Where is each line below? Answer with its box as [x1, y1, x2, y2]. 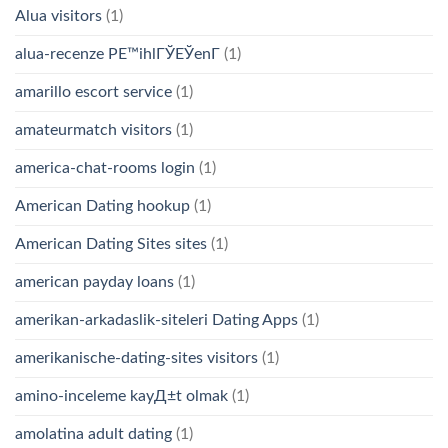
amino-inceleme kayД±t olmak [15, 388, 228, 405]
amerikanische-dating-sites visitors [15, 350, 258, 367]
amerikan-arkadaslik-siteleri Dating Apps [15, 312, 298, 329]
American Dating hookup [15, 198, 190, 215]
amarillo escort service [15, 84, 172, 101]
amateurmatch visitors [15, 122, 172, 139]
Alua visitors [15, 8, 102, 25]
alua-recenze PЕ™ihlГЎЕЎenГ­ [15, 46, 220, 63]
